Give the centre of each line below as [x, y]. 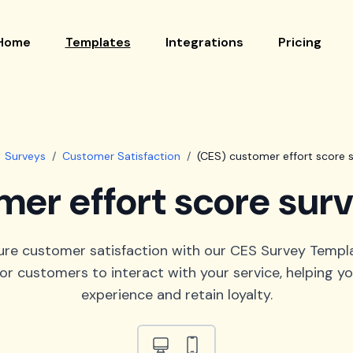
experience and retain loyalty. [176, 295]
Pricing [299, 42]
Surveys [25, 156]
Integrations [204, 42]
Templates [98, 42]
